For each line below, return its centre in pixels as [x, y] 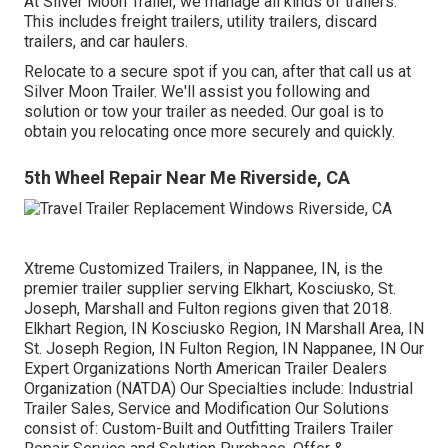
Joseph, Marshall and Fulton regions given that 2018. [208, 309]
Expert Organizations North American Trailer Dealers [205, 369]
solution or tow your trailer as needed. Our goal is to [204, 112]
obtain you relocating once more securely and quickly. [209, 132]
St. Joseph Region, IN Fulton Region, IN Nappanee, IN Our [224, 349]
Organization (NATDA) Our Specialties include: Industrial [218, 389]
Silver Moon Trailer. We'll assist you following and [197, 92]
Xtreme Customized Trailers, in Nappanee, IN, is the [203, 269]
